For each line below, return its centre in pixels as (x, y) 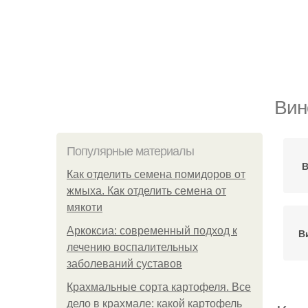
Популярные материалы (130, 151)
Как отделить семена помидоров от (156, 174)
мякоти (85, 207)
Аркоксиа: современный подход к (152, 231)
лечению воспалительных (132, 247)
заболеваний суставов (124, 264)
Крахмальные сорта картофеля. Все (159, 287)
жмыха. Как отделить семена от (146, 191)
